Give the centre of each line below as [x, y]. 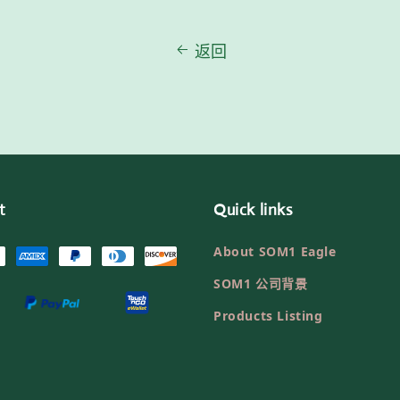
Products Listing [268, 316]
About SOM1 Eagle [275, 252]
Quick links [254, 210]
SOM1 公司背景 [261, 284]
